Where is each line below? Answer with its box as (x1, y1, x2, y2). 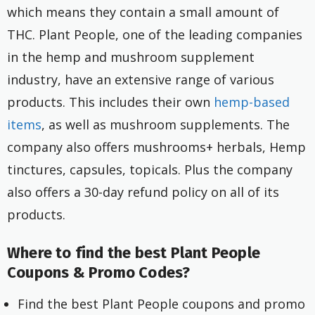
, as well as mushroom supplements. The (41, 115, 290, 133)
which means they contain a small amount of (7, 3, 279, 20)
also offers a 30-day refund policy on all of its (7, 183, 279, 200)
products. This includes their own (7, 93, 214, 110)
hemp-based (214, 93, 290, 110)
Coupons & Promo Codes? (7, 262, 191, 282)
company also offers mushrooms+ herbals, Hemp (7, 138, 306, 155)
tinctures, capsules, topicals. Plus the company (7, 160, 292, 178)
